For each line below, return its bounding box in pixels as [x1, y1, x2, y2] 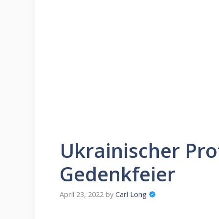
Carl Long [115, 190, 147, 199]
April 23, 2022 [60, 190, 104, 199]
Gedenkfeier [60, 160, 175, 188]
